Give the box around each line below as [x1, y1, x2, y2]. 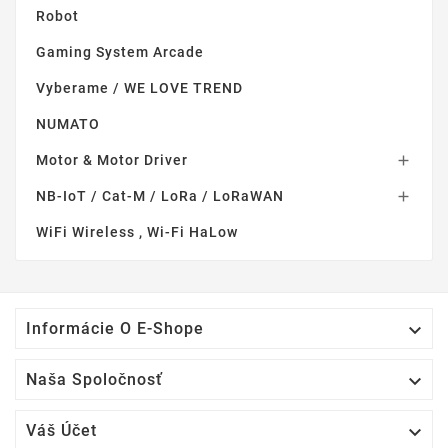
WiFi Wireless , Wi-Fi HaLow [36, 224, 238, 241]
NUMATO [36, 116, 100, 133]
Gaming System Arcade [36, 44, 204, 61]
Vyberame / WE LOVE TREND [36, 80, 243, 97]
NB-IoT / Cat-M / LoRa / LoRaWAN [36, 188, 284, 205]
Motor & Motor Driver [36, 152, 188, 169]
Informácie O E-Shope [26, 319, 204, 339]
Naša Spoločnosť [26, 370, 163, 390]
